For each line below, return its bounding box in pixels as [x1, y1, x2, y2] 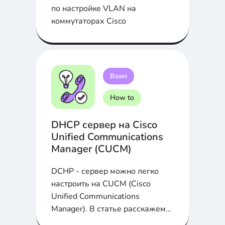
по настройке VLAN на [51, 3, 136, 15]
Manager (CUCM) [51, 142, 132, 156]
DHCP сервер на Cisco [51, 118, 157, 132]
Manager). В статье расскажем [51, 203, 166, 214]
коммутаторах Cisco [51, 16, 126, 27]
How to [110, 93, 134, 102]
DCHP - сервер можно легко [51, 165, 159, 177]
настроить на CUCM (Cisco [51, 178, 151, 189]
